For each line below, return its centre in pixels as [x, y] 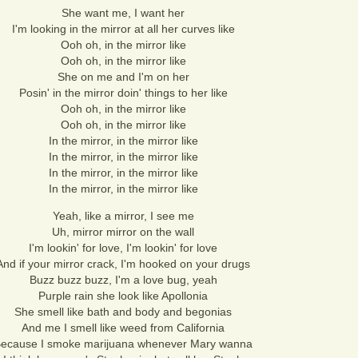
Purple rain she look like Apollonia [123, 296]
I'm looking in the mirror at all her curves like [123, 29]
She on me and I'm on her [123, 77]
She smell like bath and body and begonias [123, 312]
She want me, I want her [123, 13]
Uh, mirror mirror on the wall [123, 232]
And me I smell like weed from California [123, 328]
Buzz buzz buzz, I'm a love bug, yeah [123, 280]
